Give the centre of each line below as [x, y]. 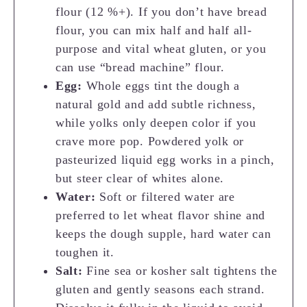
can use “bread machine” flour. [140, 67]
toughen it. [85, 252]
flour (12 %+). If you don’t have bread [161, 11]
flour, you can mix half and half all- [154, 30]
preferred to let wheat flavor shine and [161, 215]
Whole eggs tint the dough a [161, 85]
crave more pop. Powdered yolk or [150, 141]
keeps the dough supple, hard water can [163, 233]
